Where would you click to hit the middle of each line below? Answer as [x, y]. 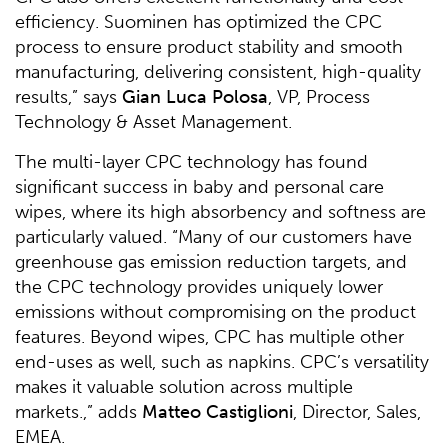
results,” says [68, 97]
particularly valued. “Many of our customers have [213, 237]
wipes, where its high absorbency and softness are [220, 212]
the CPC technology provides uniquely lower [199, 287]
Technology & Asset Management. [153, 122]
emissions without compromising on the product [215, 312]
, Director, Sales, [357, 412]
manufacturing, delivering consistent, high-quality [218, 72]
